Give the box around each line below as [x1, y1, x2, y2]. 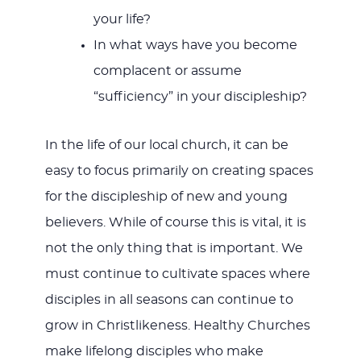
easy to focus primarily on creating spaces [44, 164, 313, 178]
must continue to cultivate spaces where [44, 268, 310, 281]
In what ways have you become [93, 39, 297, 52]
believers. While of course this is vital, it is [44, 216, 306, 230]
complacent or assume [93, 64, 242, 78]
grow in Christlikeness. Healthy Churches [44, 319, 310, 333]
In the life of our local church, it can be [44, 139, 288, 152]
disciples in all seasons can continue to [44, 293, 293, 307]
